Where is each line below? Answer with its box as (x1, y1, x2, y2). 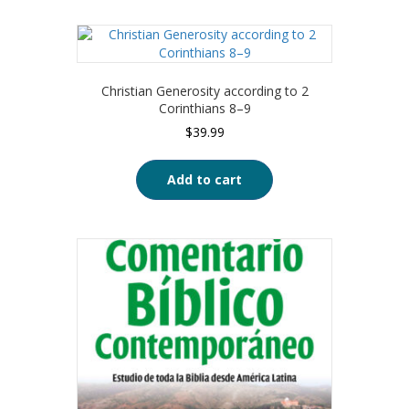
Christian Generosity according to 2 (100, 81, 309, 100)
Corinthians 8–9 (158, 99, 251, 117)
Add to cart (167, 170, 242, 188)
